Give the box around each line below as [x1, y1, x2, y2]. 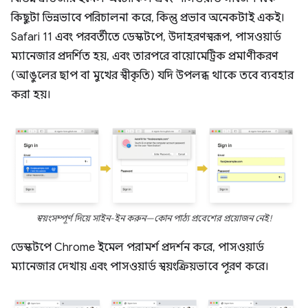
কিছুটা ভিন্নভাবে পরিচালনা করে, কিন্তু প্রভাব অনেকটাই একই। [11, 11, 285, 25]
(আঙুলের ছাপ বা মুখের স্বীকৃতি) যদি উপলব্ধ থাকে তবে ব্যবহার [11, 69, 294, 83]
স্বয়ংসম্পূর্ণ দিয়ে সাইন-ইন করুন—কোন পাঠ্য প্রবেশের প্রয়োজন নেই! [36, 213, 272, 225]
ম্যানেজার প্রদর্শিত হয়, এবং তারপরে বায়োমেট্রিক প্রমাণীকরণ [11, 49, 278, 64]
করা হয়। [11, 88, 51, 102]
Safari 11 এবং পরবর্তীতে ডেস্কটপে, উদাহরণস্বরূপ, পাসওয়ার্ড [11, 30, 281, 45]
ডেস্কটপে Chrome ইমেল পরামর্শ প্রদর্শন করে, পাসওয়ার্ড [11, 241, 264, 255]
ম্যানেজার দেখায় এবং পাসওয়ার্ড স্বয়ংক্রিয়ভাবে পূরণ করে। [11, 260, 269, 274]
